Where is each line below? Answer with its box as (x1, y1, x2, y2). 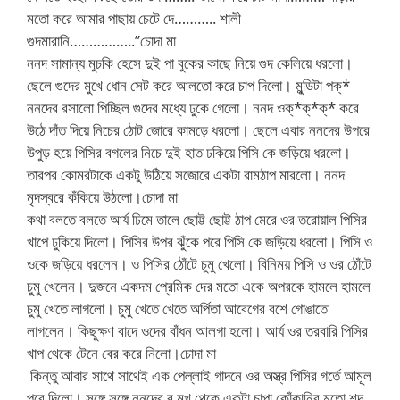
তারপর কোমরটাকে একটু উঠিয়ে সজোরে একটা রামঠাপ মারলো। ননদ (27, 164, 345, 185)
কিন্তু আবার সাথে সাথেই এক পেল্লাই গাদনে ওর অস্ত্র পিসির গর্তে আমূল (27, 365, 371, 386)
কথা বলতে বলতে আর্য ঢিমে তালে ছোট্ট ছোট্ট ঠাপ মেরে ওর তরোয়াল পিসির (27, 209, 367, 229)
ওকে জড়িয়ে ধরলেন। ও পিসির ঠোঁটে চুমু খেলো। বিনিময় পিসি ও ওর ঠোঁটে (27, 254, 371, 274)
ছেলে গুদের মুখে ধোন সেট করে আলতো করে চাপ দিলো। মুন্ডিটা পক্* (27, 75, 350, 96)
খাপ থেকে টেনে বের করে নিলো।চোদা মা (27, 343, 216, 363)
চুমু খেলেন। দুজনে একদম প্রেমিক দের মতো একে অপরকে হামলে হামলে (27, 276, 371, 296)
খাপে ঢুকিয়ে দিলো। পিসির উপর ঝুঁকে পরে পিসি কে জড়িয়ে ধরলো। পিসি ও (27, 231, 372, 252)
